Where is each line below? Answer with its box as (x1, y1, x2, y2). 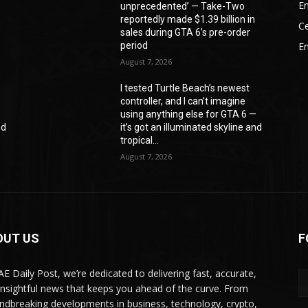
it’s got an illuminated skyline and (120, 122, 263, 133)
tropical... (120, 135, 159, 146)
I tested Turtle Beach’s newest (120, 82, 250, 94)
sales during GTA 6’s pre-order (120, 27, 251, 38)
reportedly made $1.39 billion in (120, 14, 256, 25)
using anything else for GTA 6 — (120, 109, 257, 120)
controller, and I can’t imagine (120, 96, 246, 107)
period (120, 40, 148, 52)
